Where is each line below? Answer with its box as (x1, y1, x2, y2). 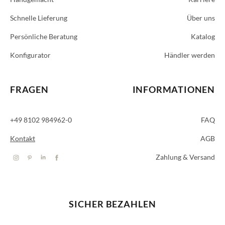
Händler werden (164, 51, 215, 59)
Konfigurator (10, 51, 51, 59)
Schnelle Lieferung (10, 14, 67, 22)
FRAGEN (10, 84, 49, 95)
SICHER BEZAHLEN (69, 198, 156, 209)
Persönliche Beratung (10, 32, 77, 41)
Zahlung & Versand (156, 153, 215, 161)
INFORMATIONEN (132, 84, 215, 95)
